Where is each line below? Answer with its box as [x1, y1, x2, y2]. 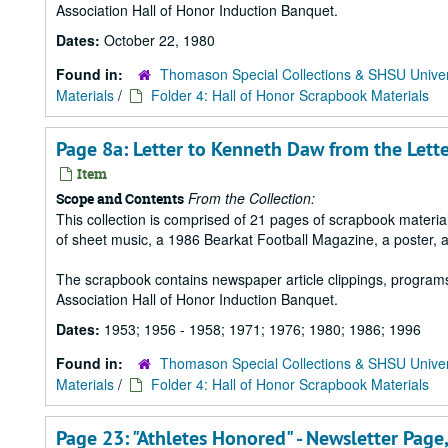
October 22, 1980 [104, 30, 215, 50]
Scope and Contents [56, 189, 184, 208]
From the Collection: [188, 188, 315, 208]
